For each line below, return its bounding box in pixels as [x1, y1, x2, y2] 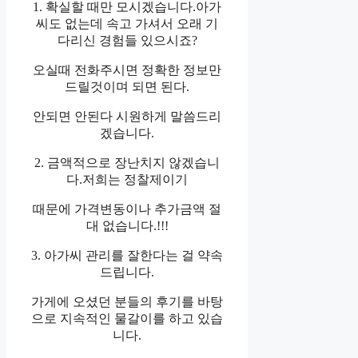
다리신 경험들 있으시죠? [57, 34, 197, 48]
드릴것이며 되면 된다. [65, 80, 190, 94]
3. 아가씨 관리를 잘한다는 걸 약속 [31, 249, 224, 263]
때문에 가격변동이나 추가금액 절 [33, 202, 222, 217]
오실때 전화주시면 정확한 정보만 [33, 63, 222, 78]
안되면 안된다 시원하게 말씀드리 [33, 109, 222, 124]
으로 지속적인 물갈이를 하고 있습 [31, 312, 224, 326]
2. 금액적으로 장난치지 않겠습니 [34, 156, 221, 170]
